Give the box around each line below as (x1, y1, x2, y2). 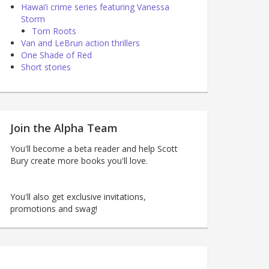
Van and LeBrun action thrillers (21, 37, 140, 49)
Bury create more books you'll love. (10, 154, 148, 166)
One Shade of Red (21, 49, 92, 61)
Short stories (21, 61, 71, 73)
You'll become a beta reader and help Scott (10, 142, 178, 154)
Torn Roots (32, 25, 76, 37)
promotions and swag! (10, 202, 97, 214)
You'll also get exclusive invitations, (10, 190, 146, 202)
